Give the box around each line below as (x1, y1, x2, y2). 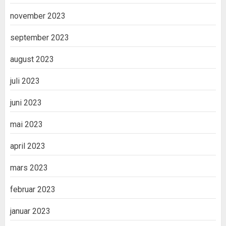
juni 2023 (10, 98, 42, 108)
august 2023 (10, 54, 54, 65)
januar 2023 (10, 206, 50, 216)
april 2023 (10, 141, 45, 151)
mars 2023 (10, 163, 48, 173)
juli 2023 (10, 76, 40, 86)
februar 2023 (10, 185, 55, 195)
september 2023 (10, 33, 69, 43)
